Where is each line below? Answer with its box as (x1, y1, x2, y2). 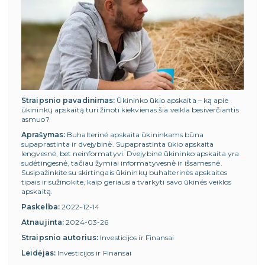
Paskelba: (21, 202, 60, 211)
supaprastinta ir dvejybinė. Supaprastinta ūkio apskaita (21, 139, 214, 148)
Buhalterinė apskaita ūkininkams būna (67, 130, 203, 139)
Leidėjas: (21, 248, 56, 257)
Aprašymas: (21, 130, 65, 139)
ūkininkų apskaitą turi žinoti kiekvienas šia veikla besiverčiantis (21, 105, 239, 114)
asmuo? (21, 114, 50, 124)
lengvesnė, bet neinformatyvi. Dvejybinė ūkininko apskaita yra (21, 148, 240, 158)
